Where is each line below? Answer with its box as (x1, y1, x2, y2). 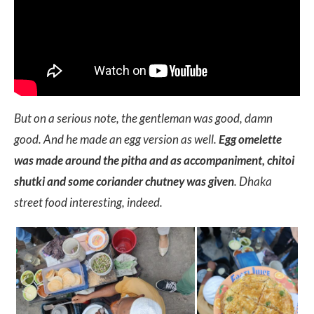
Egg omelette (219, 131, 282, 146)
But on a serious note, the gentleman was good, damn (14, 110, 273, 125)
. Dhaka (234, 173, 272, 189)
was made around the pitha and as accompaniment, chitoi (14, 152, 294, 168)
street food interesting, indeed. (14, 194, 165, 210)
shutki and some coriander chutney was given (14, 173, 234, 189)
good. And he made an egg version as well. (14, 131, 219, 146)
